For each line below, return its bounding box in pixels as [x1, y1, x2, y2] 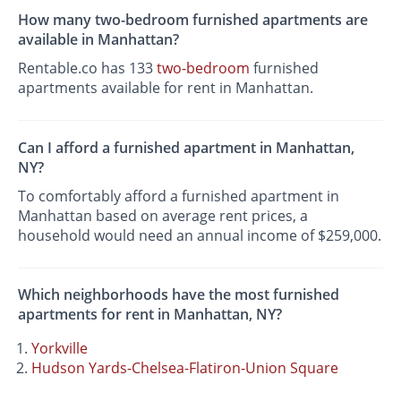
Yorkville [31, 337, 89, 358]
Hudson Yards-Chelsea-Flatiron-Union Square [31, 357, 339, 378]
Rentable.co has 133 [18, 58, 158, 79]
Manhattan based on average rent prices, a [18, 205, 309, 226]
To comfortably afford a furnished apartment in [18, 185, 340, 206]
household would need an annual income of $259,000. [18, 225, 382, 245]
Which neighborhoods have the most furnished [18, 284, 340, 304]
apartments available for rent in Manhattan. [18, 78, 314, 98]
